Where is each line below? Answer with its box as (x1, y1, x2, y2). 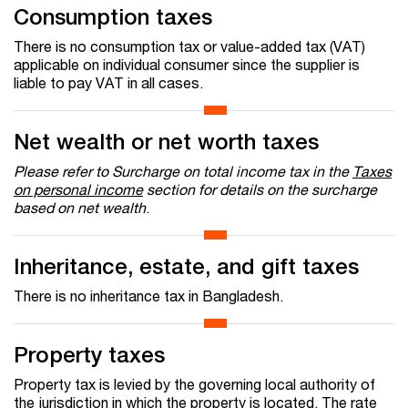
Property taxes (14, 342, 165, 368)
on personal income (14, 180, 143, 199)
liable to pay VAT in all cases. (14, 74, 203, 92)
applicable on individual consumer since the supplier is (14, 56, 360, 74)
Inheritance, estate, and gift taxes (14, 253, 359, 280)
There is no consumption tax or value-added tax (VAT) (14, 37, 365, 56)
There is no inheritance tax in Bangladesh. (14, 287, 283, 305)
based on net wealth (14, 199, 146, 217)
